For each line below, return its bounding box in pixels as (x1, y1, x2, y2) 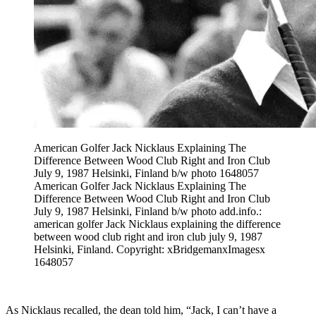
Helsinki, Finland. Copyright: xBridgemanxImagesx (34, 243, 265, 255)
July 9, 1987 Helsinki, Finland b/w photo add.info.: (34, 205, 262, 217)
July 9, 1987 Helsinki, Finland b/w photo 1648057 (34, 166, 259, 179)
